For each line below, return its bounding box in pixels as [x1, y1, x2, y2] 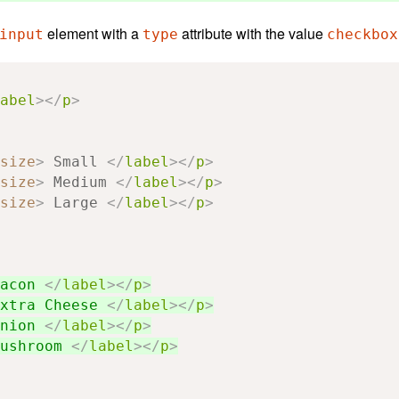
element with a [44, 22, 142, 44]
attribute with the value [178, 22, 327, 44]
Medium [45, 173, 116, 191]
